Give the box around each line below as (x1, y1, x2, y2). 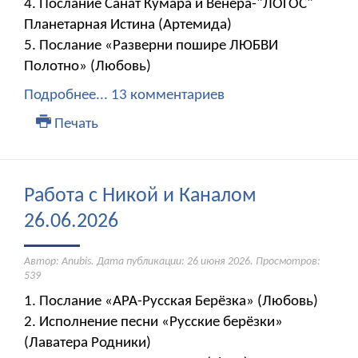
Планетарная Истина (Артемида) (24, 18, 232, 34)
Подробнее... (24, 88, 108, 104)
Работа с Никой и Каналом (24, 185, 257, 208)
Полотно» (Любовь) (24, 59, 151, 75)
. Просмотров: (250, 256, 320, 268)
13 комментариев (111, 88, 225, 104)
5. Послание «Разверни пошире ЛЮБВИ (24, 38, 278, 54)
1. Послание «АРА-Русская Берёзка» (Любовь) (24, 294, 318, 310)
